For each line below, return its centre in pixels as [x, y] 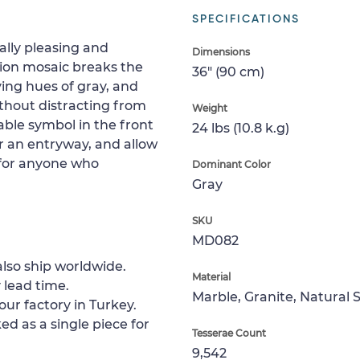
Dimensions [221, 52]
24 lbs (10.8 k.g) [241, 128]
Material [211, 277]
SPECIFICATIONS [246, 19]
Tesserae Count [229, 333]
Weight [210, 108]
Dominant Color [231, 164]
